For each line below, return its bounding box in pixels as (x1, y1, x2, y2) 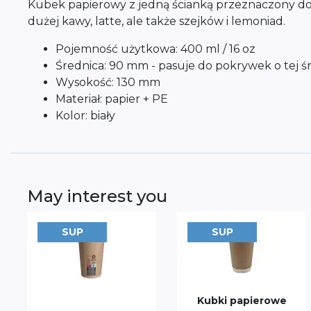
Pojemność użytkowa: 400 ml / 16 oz (56, 42, 255, 56)
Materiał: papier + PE (56, 92, 168, 106)
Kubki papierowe (196, 294, 287, 307)
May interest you (27, 186, 167, 206)
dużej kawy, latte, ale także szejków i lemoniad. (28, 15, 288, 28)
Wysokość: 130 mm (56, 76, 160, 89)
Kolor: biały (56, 109, 118, 122)
